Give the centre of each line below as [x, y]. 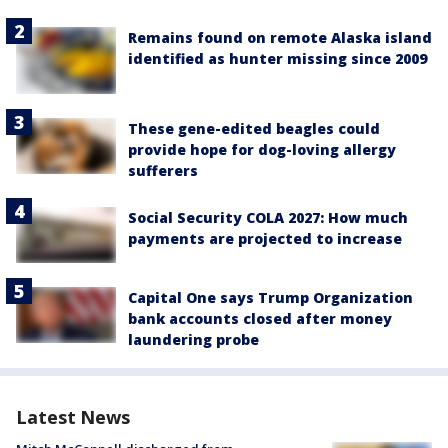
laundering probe [193, 340]
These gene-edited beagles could [254, 128]
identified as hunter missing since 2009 [277, 59]
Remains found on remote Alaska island [280, 38]
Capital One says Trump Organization [270, 298]
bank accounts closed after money [260, 319]
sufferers [163, 170]
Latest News [73, 417]
